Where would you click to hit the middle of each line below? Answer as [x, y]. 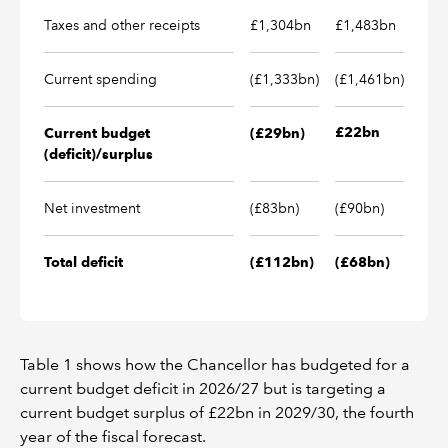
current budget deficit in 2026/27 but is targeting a [203, 389]
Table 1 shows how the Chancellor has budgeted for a [215, 365]
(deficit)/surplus [98, 154]
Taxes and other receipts [122, 25]
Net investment [92, 208]
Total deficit [83, 262]
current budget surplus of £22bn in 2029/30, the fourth [217, 413]
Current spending [100, 79]
